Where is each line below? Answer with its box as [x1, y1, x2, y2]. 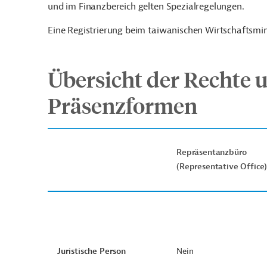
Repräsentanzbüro [176, 147, 247, 157]
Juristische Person [57, 246, 126, 256]
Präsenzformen [48, 92, 197, 119]
